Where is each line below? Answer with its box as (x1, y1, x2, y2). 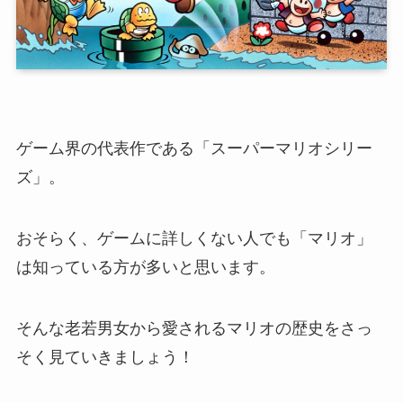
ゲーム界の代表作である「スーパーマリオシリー (15, 139, 372, 158)
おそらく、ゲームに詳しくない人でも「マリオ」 (15, 228, 372, 247)
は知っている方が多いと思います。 (15, 257, 275, 276)
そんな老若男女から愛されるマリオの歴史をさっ (15, 318, 372, 337)
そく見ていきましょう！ (15, 347, 194, 366)
